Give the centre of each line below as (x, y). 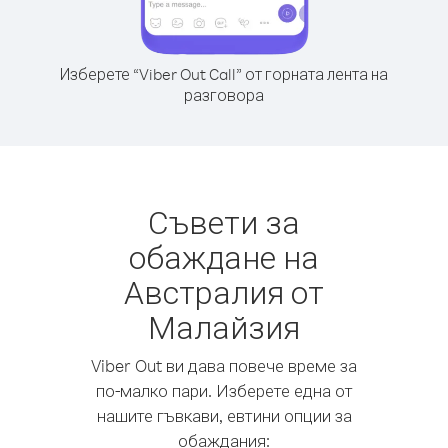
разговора (224, 95)
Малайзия (224, 326)
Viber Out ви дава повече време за (224, 365)
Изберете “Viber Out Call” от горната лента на (224, 74)
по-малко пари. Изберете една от (224, 390)
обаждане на (224, 256)
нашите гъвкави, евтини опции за (224, 415)
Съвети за (224, 221)
